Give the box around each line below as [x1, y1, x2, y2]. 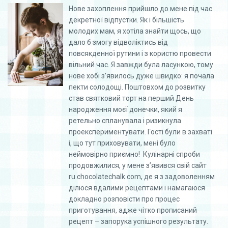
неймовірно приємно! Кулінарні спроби [69, 150, 200, 158]
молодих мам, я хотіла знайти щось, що [69, 26, 201, 35]
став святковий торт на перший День [69, 94, 194, 102]
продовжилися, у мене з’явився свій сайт [69, 161, 207, 169]
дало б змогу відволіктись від [69, 38, 168, 46]
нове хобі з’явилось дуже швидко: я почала [69, 71, 214, 80]
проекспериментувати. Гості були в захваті [69, 127, 212, 136]
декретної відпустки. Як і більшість [69, 15, 184, 24]
